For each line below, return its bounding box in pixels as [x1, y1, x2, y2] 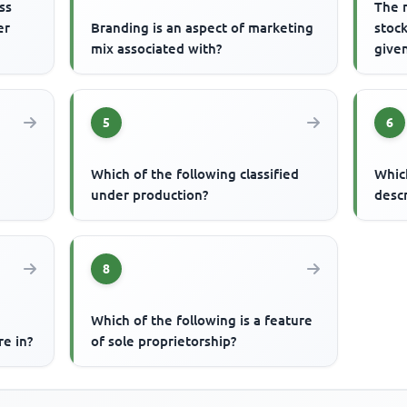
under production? [91, 187, 209, 203]
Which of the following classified [91, 166, 300, 183]
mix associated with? [91, 41, 223, 57]
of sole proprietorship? [91, 333, 237, 350]
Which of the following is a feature [91, 313, 313, 329]
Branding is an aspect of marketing [91, 20, 314, 36]
